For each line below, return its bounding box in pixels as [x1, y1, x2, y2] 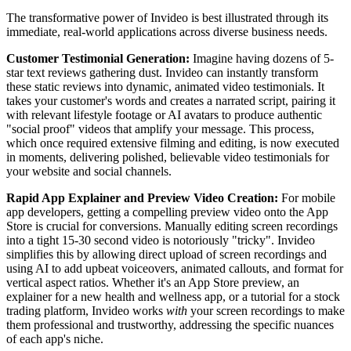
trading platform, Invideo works [6, 303, 166, 317]
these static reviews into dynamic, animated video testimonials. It [6, 79, 324, 93]
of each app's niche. [6, 331, 103, 346]
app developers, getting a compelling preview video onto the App [6, 204, 328, 219]
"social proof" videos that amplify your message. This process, [6, 121, 314, 136]
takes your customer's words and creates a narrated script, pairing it [6, 93, 335, 107]
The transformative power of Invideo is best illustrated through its [6, 10, 328, 24]
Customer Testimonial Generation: [6, 51, 190, 65]
